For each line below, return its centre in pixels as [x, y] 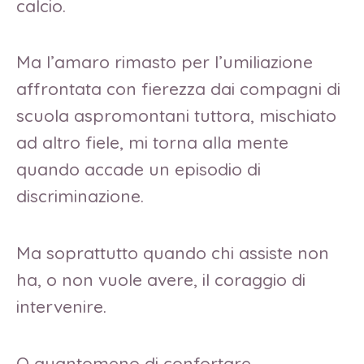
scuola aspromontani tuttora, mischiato [176, 116]
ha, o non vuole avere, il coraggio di [161, 280]
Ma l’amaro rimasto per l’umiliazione [165, 62]
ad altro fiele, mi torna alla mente [152, 143]
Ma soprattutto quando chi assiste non [173, 253]
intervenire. [64, 307]
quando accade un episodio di [139, 169]
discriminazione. [80, 196]
